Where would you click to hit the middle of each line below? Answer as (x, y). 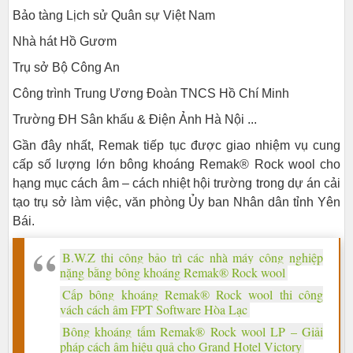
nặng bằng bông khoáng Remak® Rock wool (173, 272)
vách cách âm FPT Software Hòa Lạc (154, 309)
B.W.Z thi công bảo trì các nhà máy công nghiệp (193, 257)
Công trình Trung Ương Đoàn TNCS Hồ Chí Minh (151, 93)
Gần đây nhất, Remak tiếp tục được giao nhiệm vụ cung (176, 145)
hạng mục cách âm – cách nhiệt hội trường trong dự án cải (176, 183)
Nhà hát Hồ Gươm (65, 41)
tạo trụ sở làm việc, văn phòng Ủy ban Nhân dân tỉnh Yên (176, 202)
